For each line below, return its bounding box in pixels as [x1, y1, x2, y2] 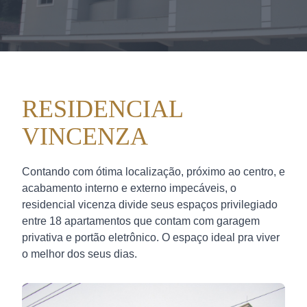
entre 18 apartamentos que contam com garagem [22, 214, 260, 227]
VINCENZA [22, 122, 148, 150]
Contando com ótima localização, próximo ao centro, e [22, 165, 285, 177]
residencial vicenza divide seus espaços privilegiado [22, 198, 278, 210]
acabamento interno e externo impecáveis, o [22, 182, 236, 194]
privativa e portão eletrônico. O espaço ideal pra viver [22, 231, 280, 243]
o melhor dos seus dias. [22, 247, 137, 260]
